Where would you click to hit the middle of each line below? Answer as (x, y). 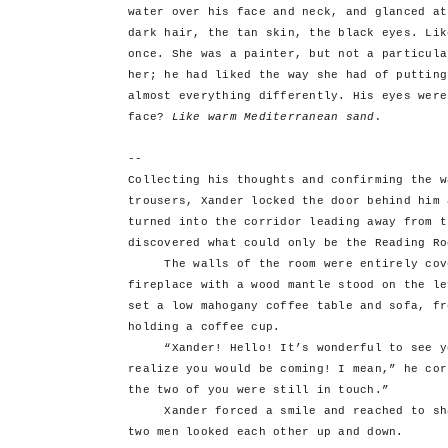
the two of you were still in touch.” (258, 390)
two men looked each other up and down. (266, 432)
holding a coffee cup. (204, 327)
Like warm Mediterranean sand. (276, 117)
